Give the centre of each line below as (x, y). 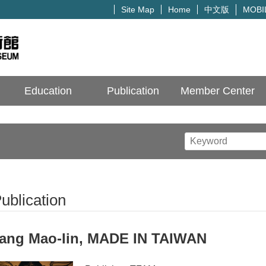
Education (48, 91)
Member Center (218, 91)
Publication (133, 91)
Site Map (138, 10)
